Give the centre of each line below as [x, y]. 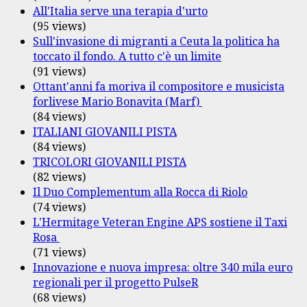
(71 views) [59, 252]
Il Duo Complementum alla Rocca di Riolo [140, 192]
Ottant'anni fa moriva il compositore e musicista [159, 86]
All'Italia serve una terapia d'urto [120, 11]
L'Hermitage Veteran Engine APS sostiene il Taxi [160, 222]
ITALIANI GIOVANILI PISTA [105, 131]
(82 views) [59, 176]
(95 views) [59, 26]
